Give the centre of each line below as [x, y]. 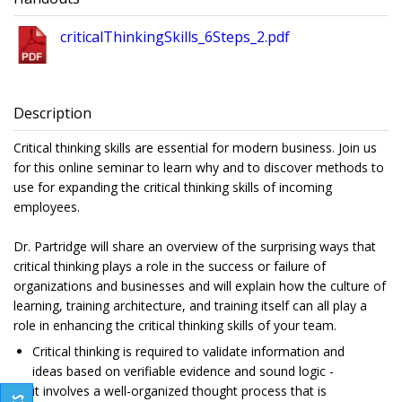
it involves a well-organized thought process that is [179, 391]
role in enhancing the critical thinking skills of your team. [175, 326]
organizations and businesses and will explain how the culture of [200, 286]
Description [52, 114]
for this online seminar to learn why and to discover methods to [199, 168]
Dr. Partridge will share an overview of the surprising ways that [195, 247]
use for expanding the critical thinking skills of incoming [173, 188]
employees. [47, 207]
